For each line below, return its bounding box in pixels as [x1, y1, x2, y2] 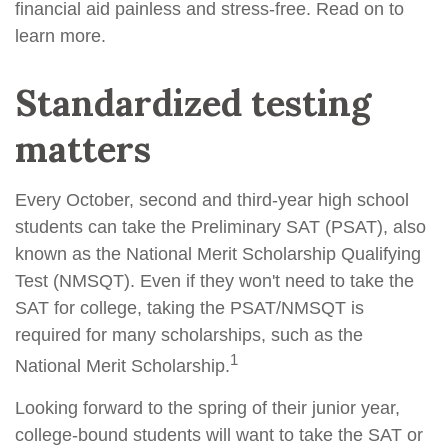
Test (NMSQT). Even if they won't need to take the [15, 271, 414, 291]
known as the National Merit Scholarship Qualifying [15, 244, 421, 264]
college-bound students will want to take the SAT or [15, 425, 423, 445]
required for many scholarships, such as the [15, 325, 363, 345]
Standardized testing [15, 80, 371, 126]
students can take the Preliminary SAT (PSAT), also [15, 217, 426, 237]
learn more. [15, 26, 106, 46]
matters [15, 126, 151, 172]
